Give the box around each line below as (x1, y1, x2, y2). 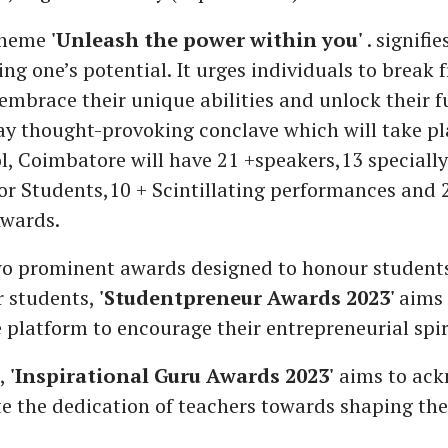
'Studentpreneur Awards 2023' (98, 284, 399, 312)
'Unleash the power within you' (50, 26, 367, 54)
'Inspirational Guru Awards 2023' (9, 362, 334, 390)
